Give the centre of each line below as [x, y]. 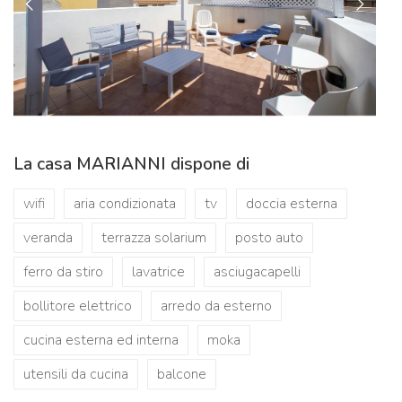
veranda [48, 238]
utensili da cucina [76, 375]
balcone [182, 375]
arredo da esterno [216, 306]
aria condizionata [125, 204]
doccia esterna [292, 204]
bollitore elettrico [78, 306]
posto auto [269, 238]
